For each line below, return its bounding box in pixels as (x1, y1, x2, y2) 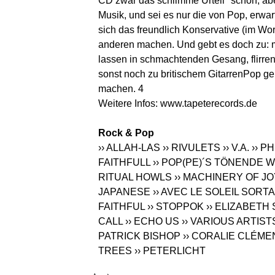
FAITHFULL (98, 157, 150, 168)
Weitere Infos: (98, 98, 160, 109)
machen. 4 (98, 83, 144, 95)
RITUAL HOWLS (98, 172, 172, 183)
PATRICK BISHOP (98, 231, 180, 242)
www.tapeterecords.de (160, 98, 257, 109)
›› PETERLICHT (134, 246, 206, 257)
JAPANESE (98, 187, 150, 198)
